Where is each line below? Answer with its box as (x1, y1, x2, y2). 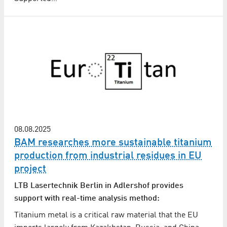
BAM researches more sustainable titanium (14, 138, 212, 148)
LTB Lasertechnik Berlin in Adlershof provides (14, 182, 183, 191)
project (14, 164, 46, 175)
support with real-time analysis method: (14, 195, 160, 203)
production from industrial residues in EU (14, 151, 202, 162)
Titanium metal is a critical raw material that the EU (14, 211, 198, 220)
